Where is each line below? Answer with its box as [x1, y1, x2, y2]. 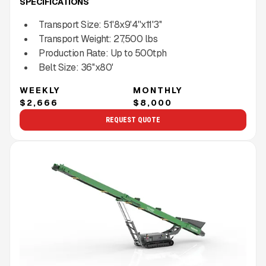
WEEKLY [20, 84, 61, 96]
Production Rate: [39, 46, 110, 59]
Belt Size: [39, 61, 81, 74]
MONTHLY [133, 84, 183, 96]
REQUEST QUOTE [106, 115, 160, 124]
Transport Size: [39, 18, 103, 31]
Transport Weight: [39, 32, 113, 45]
